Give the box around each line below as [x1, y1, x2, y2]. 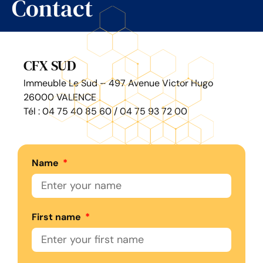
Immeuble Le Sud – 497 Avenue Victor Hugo [23, 77, 213, 90]
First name [32, 211, 83, 224]
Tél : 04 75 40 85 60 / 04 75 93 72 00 [23, 105, 187, 118]
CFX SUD [23, 56, 76, 76]
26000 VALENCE [23, 91, 96, 104]
